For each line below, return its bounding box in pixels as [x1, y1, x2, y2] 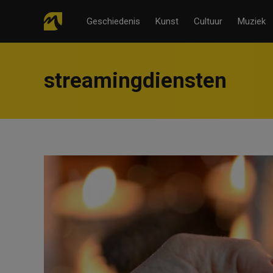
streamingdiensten [44, 68, 227, 93]
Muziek [238, 16, 266, 27]
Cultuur [194, 16, 222, 27]
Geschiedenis [87, 16, 140, 27]
